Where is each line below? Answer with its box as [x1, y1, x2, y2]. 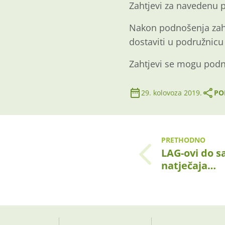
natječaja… [161, 158, 216, 172]
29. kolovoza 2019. [141, 87, 202, 97]
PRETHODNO [161, 135, 205, 145]
